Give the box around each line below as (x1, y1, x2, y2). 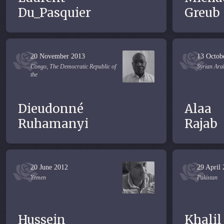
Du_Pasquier (18, 5, 91, 20)
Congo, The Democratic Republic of (30, 63, 116, 70)
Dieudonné (18, 101, 83, 116)
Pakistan (197, 174, 217, 181)
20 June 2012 (30, 163, 68, 171)
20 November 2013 (30, 52, 85, 60)
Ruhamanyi (18, 116, 88, 131)
